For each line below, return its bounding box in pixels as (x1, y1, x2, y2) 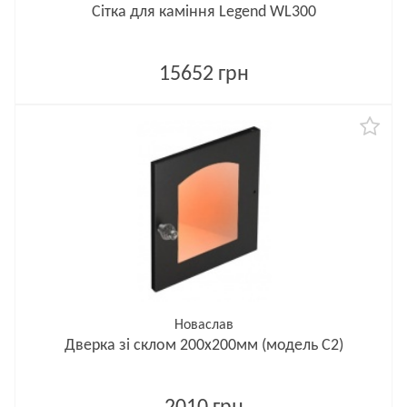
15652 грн (158, 64, 249, 85)
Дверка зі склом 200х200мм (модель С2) (64, 337, 343, 354)
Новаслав (174, 318, 233, 333)
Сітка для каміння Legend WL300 (91, 4, 316, 21)
